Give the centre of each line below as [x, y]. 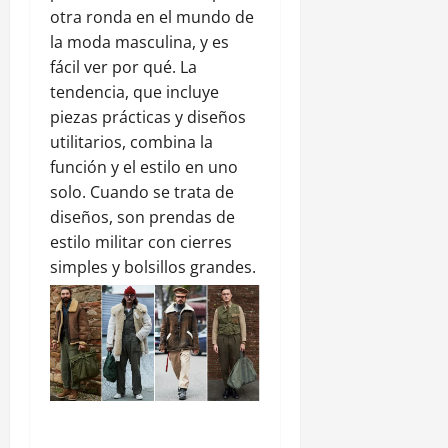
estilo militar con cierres [141, 241]
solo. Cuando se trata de [142, 191]
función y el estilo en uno [144, 166]
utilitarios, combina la [131, 141]
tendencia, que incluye [134, 91]
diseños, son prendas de [142, 216]
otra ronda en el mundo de [152, 16]
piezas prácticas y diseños [148, 116]
